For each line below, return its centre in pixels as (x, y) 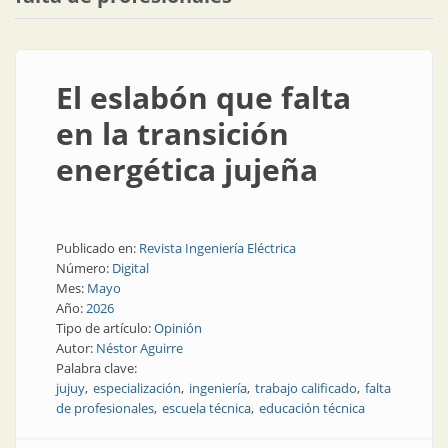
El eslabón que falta (203, 97)
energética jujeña (187, 169)
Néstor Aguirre (139, 348)
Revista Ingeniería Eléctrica (217, 248)
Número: (84, 268)
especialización (137, 388)
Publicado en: (97, 248)
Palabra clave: (98, 368)
